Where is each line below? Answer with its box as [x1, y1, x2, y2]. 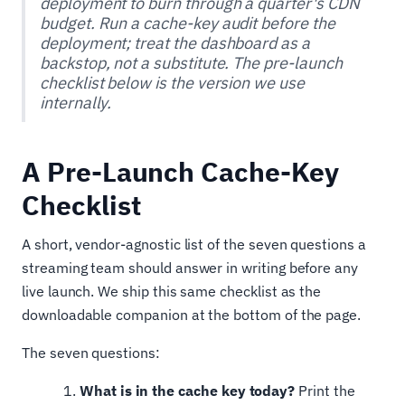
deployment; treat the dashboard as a [40, 32, 310, 53]
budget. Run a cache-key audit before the [40, 12, 335, 33]
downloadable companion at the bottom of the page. [22, 305, 362, 324]
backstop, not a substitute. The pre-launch [40, 52, 343, 73]
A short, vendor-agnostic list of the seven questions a [22, 234, 366, 253]
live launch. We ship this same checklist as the [22, 281, 322, 300]
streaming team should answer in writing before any [22, 258, 359, 277]
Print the [295, 381, 355, 400]
